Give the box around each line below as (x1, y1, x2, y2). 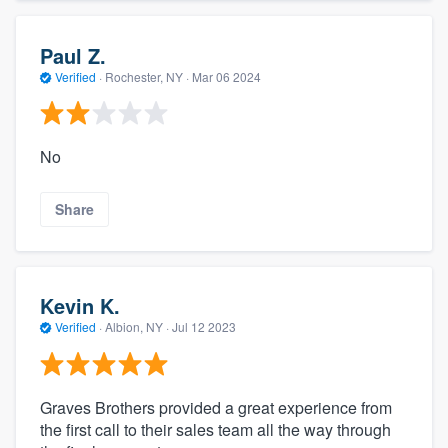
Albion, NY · (102, 318, 172, 336)
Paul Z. (40, 40, 106, 70)
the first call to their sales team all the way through (40, 417, 391, 441)
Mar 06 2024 (192, 67, 261, 85)
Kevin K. (40, 291, 120, 321)
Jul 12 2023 (172, 318, 236, 336)
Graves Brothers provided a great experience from (40, 395, 392, 419)
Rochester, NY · (102, 67, 192, 85)
